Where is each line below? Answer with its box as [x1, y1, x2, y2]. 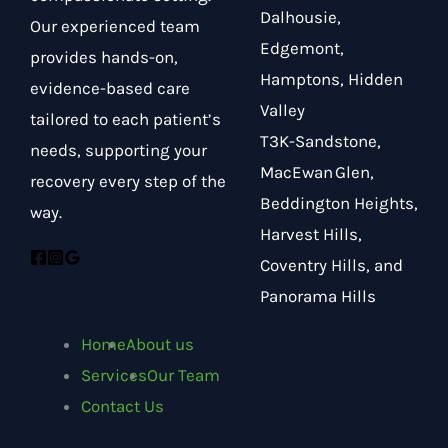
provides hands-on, [30, 47, 178, 68]
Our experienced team [30, 16, 200, 37]
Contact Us [81, 396, 164, 417]
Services [81, 365, 147, 386]
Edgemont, [259, 38, 344, 59]
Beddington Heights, [259, 193, 418, 214]
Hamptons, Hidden [259, 69, 403, 90]
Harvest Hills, [259, 224, 362, 245]
